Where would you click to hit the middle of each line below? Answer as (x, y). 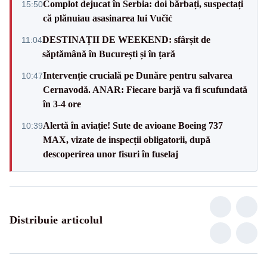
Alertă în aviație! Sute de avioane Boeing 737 (133, 125)
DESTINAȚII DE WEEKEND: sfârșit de (126, 39)
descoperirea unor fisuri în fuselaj (111, 154)
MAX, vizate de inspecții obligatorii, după (127, 139)
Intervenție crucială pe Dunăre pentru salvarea (138, 75)
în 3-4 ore (62, 104)
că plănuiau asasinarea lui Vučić (108, 18)
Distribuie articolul (56, 220)
